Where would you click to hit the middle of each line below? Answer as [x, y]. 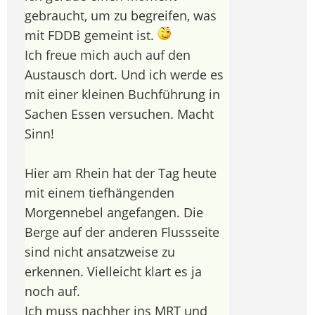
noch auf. [52, 291]
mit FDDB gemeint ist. [91, 35]
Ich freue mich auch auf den [108, 54]
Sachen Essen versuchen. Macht [119, 114]
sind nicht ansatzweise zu [100, 251]
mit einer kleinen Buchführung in [122, 94]
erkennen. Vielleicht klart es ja [113, 271]
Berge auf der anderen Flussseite [122, 232]
